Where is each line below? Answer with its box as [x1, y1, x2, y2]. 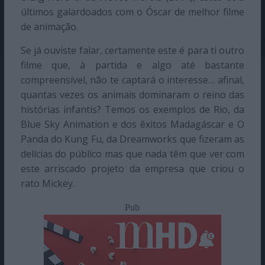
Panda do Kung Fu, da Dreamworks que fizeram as [20, 132, 245, 146]
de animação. [20, 20, 78, 33]
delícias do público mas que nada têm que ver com [20, 147, 245, 160]
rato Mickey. [20, 176, 75, 190]
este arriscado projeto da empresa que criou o [20, 161, 245, 175]
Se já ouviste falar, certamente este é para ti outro [20, 43, 245, 57]
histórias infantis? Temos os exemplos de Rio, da [20, 102, 245, 116]
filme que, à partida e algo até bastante [20, 58, 245, 72]
